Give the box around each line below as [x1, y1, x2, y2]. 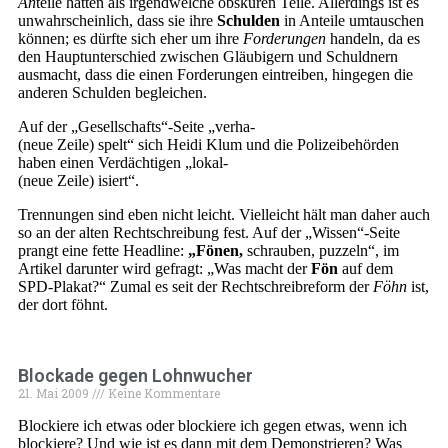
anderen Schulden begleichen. [18, 84, 207, 101]
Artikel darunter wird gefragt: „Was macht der [18, 260, 311, 277]
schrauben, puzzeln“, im [243, 242, 399, 259]
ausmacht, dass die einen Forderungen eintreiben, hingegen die [18, 66, 413, 83]
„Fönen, [188, 242, 243, 259]
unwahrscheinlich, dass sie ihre [18, 12, 217, 29]
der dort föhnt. [18, 296, 108, 313]
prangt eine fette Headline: [18, 242, 188, 259]
